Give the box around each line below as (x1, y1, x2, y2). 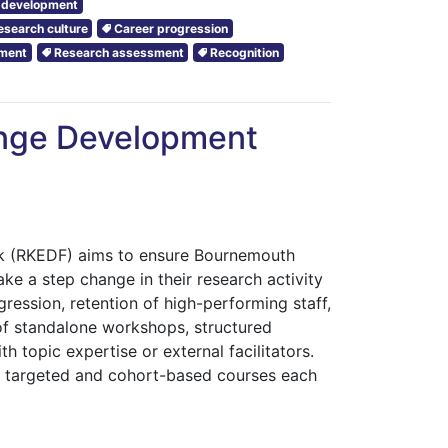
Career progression (114, 20, 229, 36)
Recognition (210, 44, 280, 60)
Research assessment (53, 44, 184, 60)
